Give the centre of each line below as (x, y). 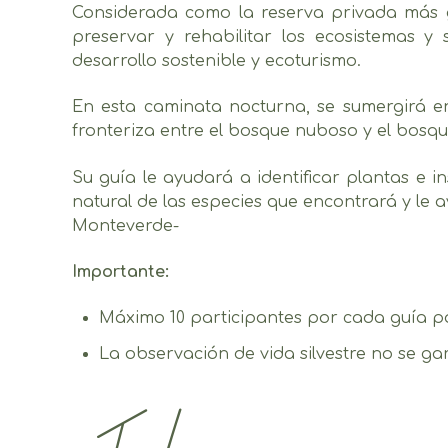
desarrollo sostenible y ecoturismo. (216, 60)
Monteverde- (125, 225)
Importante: (120, 271)
